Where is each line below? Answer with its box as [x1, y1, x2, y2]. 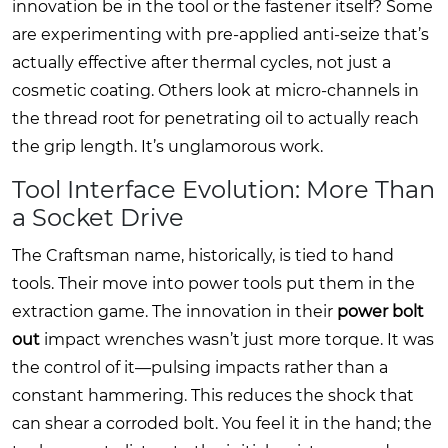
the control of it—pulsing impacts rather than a [12, 357, 388, 377]
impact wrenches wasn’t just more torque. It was [40, 329, 434, 349]
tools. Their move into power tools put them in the [12, 273, 415, 293]
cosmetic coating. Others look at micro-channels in [12, 80, 419, 100]
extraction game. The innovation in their [12, 301, 337, 321]
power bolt [337, 301, 424, 321]
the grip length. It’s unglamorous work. [12, 136, 323, 156]
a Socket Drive [12, 202, 184, 232]
